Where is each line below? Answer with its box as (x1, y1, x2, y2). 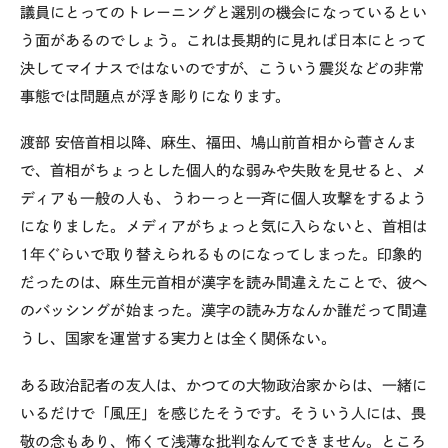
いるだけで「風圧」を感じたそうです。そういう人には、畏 (20, 406, 427, 421)
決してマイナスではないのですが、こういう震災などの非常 (20, 60, 425, 76)
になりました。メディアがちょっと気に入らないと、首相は (20, 219, 428, 235)
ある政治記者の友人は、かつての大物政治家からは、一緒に (20, 378, 428, 393)
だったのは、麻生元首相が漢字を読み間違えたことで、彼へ (20, 275, 428, 291)
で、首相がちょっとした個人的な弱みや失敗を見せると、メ (20, 163, 428, 179)
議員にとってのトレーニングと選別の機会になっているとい (20, 4, 428, 20)
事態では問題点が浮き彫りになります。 (20, 88, 291, 104)
